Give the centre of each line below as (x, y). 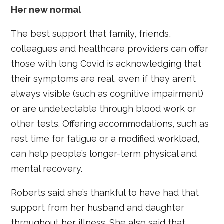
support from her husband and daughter (98, 207)
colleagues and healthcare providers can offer (110, 48)
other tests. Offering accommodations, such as (110, 123)
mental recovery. (47, 168)
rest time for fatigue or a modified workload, (105, 138)
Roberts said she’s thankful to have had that (105, 192)
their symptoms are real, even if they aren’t (104, 78)
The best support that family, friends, (91, 33)
